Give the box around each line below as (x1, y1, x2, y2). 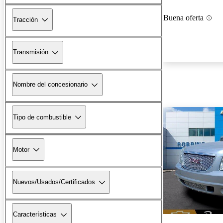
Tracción (13, 15, 38, 23)
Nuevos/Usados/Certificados (13, 178, 95, 186)
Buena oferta (163, 13, 204, 22)
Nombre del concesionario (13, 81, 88, 89)
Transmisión (13, 48, 48, 56)
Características (13, 211, 57, 219)
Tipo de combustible (13, 113, 71, 121)
